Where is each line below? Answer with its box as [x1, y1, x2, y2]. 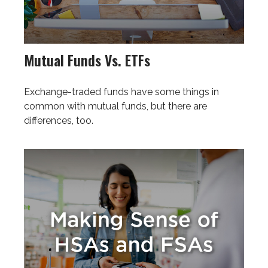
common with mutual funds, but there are [24, 100, 207, 112]
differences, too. [24, 115, 93, 127]
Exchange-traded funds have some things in [24, 86, 219, 98]
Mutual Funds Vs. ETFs [24, 49, 150, 71]
